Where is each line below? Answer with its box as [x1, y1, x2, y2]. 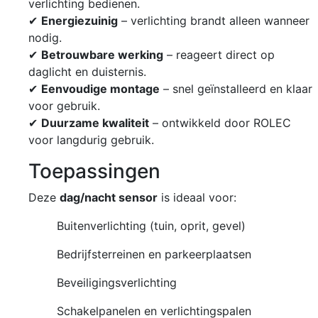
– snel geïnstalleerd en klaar [160, 81, 312, 96]
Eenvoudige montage [41, 81, 160, 96]
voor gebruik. [28, 98, 100, 113]
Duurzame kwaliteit [41, 115, 149, 130]
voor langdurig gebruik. [28, 132, 154, 147]
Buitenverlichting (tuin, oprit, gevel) [57, 218, 246, 233]
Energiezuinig [41, 13, 118, 28]
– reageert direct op [163, 47, 275, 62]
